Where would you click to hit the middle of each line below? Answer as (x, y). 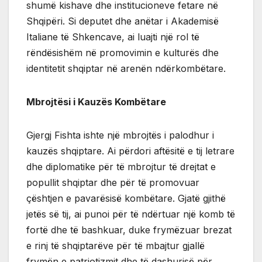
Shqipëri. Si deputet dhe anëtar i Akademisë (123, 21)
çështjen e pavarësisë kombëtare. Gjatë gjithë (126, 199)
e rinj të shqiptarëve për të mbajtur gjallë (116, 246)
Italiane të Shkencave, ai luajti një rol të (113, 37)
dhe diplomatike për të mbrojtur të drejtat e (121, 167)
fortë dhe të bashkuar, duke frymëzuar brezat (129, 230)
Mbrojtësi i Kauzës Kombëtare (96, 102)
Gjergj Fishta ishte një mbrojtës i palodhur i (120, 135)
